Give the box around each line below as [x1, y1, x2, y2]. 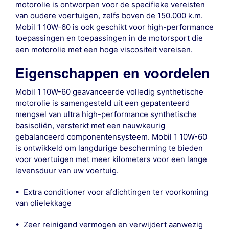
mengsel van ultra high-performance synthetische [15, 109, 197, 120]
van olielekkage [15, 198, 72, 209]
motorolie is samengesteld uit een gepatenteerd [15, 98, 190, 108]
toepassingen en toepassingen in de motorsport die [15, 33, 203, 43]
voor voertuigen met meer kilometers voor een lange [15, 154, 207, 165]
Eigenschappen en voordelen [15, 65, 210, 82]
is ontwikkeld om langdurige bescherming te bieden [15, 143, 203, 153]
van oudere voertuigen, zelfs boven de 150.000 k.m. [15, 11, 203, 21]
